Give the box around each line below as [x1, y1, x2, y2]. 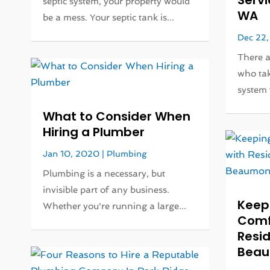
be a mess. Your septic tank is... [43, 11, 175, 23]
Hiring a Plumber [43, 124, 145, 141]
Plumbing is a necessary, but [43, 168, 166, 180]
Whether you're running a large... [43, 201, 187, 212]
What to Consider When [43, 108, 191, 125]
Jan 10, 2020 [43, 149, 100, 159]
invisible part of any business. [43, 184, 170, 196]
